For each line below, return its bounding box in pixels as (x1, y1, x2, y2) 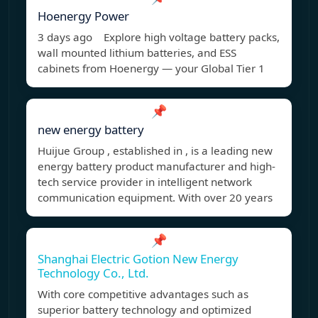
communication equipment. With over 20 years (38, 190, 273, 205)
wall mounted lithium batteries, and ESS (38, 45, 236, 60)
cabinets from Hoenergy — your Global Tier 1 (38, 61, 265, 76)
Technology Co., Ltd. (38, 265, 149, 282)
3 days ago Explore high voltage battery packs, (38, 30, 280, 45)
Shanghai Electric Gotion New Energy (38, 251, 238, 268)
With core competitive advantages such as (38, 287, 248, 302)
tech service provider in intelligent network (38, 175, 252, 190)
